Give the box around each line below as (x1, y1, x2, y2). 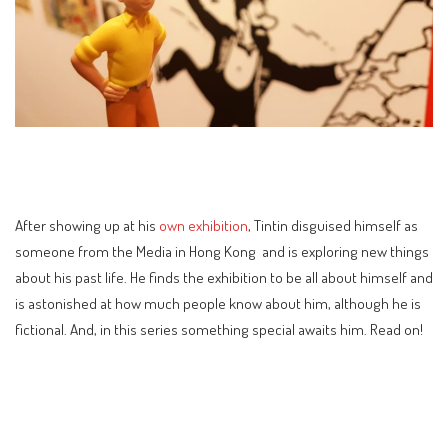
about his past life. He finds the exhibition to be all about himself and (15, 266, 433, 287)
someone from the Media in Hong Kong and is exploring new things (15, 240, 429, 261)
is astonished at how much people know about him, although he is (15, 292, 421, 313)
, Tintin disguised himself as (248, 214, 418, 235)
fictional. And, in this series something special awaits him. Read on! (15, 318, 423, 339)
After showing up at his (15, 214, 159, 235)
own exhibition (159, 214, 248, 235)
